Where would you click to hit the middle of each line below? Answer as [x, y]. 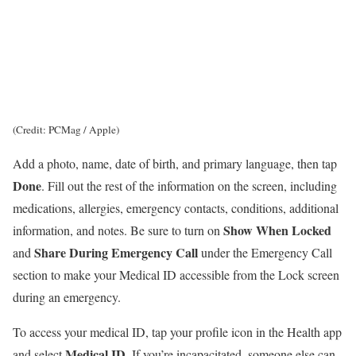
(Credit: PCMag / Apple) [66, 129]
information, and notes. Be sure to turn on [118, 230]
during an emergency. [67, 296]
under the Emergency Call [265, 252]
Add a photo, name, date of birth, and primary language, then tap [175, 163]
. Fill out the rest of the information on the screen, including [189, 185]
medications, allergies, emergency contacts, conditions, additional [176, 207]
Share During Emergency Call [116, 252]
